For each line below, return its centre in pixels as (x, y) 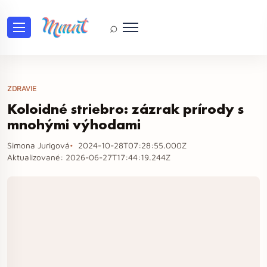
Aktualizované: (36, 157)
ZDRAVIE (22, 89)
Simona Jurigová (38, 145)
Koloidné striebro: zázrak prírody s (125, 109)
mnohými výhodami (74, 124)
